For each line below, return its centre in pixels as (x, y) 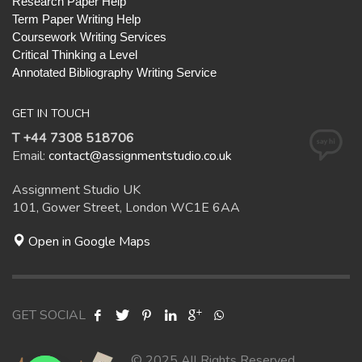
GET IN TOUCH (51, 114)
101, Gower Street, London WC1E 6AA (126, 208)
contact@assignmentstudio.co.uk (140, 156)
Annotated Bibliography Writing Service (114, 72)
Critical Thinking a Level (75, 55)
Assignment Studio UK (76, 190)
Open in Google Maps (88, 242)
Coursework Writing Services (89, 37)
